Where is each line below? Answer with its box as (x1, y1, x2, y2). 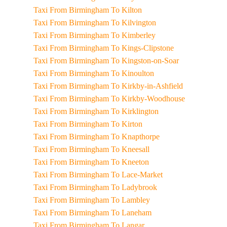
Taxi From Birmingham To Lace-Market (68, 170, 163, 179)
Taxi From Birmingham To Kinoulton (68, 69, 154, 78)
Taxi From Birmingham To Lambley (68, 196, 150, 204)
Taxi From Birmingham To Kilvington (68, 18, 156, 27)
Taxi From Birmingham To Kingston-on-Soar (68, 56, 179, 65)
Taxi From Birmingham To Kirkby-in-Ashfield (68, 82, 183, 90)
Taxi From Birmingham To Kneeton (68, 158, 149, 166)
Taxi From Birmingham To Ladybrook (68, 183, 157, 192)
